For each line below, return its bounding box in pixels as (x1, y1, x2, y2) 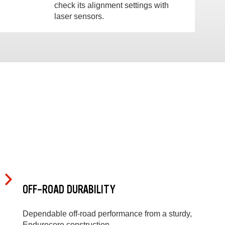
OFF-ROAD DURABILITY (23, 182, 116, 197)
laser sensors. (54, 12, 104, 21)
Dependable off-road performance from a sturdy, (23, 209, 192, 218)
